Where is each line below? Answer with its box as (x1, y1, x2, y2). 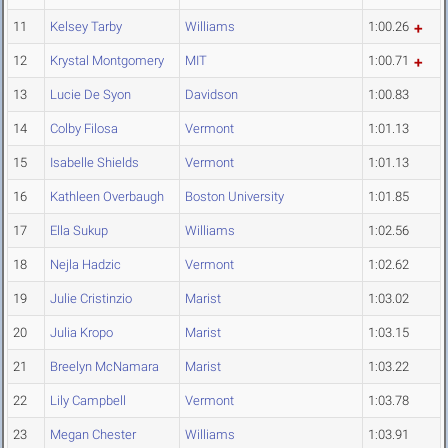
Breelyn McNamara (50, 359, 159, 375)
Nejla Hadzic (50, 257, 121, 273)
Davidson (185, 87, 238, 103)
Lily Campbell (50, 393, 126, 409)
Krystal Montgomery (50, 53, 164, 69)
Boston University (185, 189, 284, 205)
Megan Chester (50, 427, 136, 443)
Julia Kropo (50, 325, 113, 341)
